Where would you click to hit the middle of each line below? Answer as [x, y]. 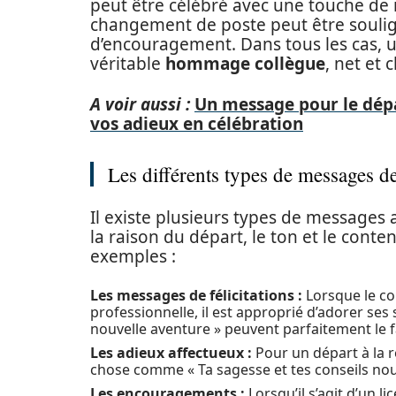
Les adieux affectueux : [171, 353]
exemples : [133, 256]
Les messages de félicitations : [196, 295]
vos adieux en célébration [197, 124]
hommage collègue [245, 64]
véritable [128, 64]
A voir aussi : [140, 104]
